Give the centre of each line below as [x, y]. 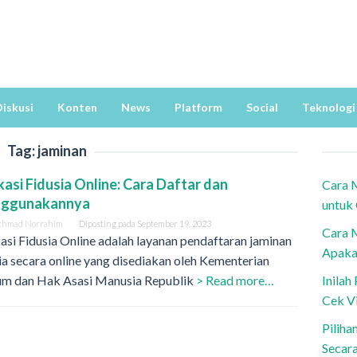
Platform [198, 107]
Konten [77, 107]
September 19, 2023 [174, 224]
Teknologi [329, 107]
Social [262, 107]
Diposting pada [108, 224]
